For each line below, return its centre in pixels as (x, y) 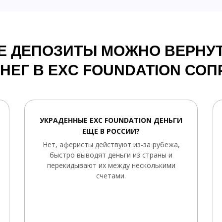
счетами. (111, 176)
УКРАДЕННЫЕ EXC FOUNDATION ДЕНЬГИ (111, 120)
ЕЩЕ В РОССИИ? (111, 131)
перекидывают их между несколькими (111, 165)
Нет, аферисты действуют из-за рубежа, (111, 144)
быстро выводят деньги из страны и (111, 155)
